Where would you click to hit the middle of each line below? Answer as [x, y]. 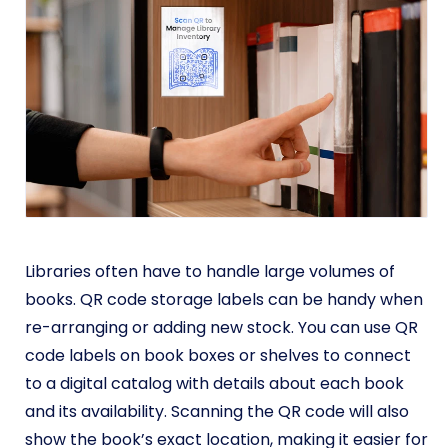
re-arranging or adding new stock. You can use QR [221, 327]
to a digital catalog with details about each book [214, 383]
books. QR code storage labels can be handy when [224, 299]
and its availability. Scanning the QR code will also [217, 411]
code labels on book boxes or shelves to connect [218, 355]
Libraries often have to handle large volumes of [210, 271]
